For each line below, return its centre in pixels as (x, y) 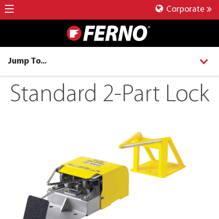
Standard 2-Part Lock (109, 95)
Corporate (184, 10)
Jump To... (27, 61)
